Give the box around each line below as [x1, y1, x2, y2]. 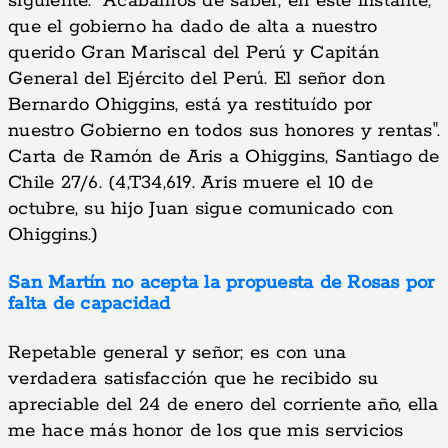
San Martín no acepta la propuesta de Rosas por [8, 271, 435, 295]
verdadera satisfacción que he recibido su [8, 367, 379, 391]
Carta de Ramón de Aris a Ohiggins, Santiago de [8, 145, 440, 169]
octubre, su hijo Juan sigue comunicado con [8, 197, 394, 221]
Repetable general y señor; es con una [8, 341, 347, 365]
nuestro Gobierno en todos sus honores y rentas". [8, 119, 440, 143]
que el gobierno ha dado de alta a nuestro [8, 15, 378, 39]
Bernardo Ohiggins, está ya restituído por [8, 93, 373, 117]
